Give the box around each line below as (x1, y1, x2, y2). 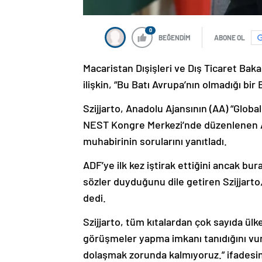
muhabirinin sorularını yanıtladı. (83, 135, 227, 148)
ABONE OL (214, 33, 245, 42)
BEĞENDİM (158, 33, 191, 42)
